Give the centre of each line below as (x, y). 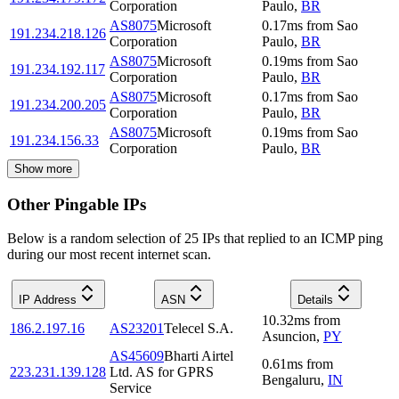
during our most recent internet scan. (109, 255)
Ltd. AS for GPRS (162, 372)
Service (130, 388)
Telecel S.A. (199, 329)
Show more (43, 168)
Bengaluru (291, 380)
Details (315, 300)
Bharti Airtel (199, 356)
